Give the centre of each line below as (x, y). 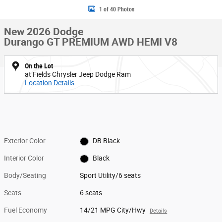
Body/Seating (25, 175)
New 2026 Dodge (44, 32)
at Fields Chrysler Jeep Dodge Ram (78, 74)
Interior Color (24, 158)
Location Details (50, 83)
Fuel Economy (26, 210)
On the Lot (39, 66)
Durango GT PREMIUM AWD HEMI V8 (91, 42)
